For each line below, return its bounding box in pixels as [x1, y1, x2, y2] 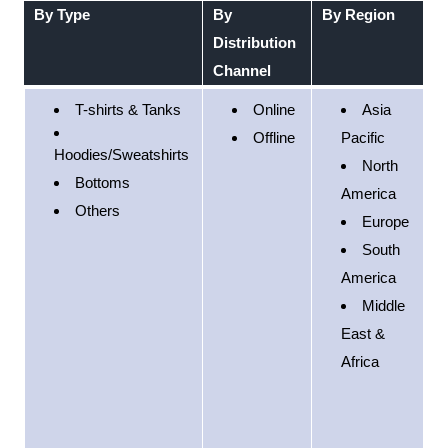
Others [74, 202, 120, 219]
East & [340, 325, 385, 342]
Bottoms [74, 174, 130, 191]
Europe [361, 213, 409, 230]
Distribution [212, 34, 296, 51]
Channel [212, 62, 271, 79]
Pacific [340, 129, 385, 146]
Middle [361, 297, 405, 314]
